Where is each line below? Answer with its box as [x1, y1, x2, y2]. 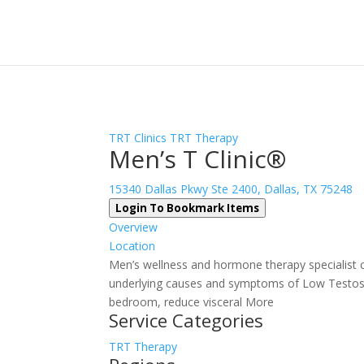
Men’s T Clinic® [109, 142, 287, 175]
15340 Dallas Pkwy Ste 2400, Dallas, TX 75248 [109, 181, 353, 197]
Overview [109, 219, 158, 235]
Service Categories [109, 308, 264, 332]
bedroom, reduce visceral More [109, 294, 275, 310]
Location [109, 238, 156, 253]
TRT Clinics [109, 130, 167, 145]
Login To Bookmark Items [115, 201, 260, 215]
